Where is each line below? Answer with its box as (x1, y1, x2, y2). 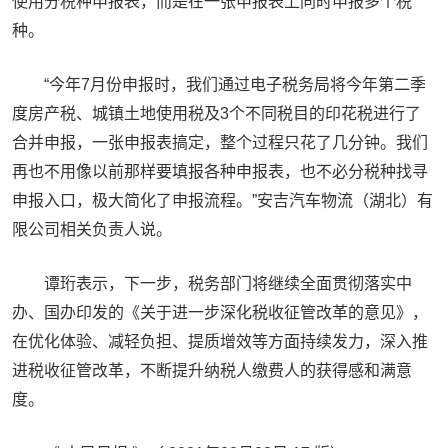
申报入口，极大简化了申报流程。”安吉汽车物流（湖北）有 (12, 192, 433, 209)
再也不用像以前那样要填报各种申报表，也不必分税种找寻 (12, 163, 428, 180)
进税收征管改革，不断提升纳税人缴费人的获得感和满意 (12, 362, 412, 379)
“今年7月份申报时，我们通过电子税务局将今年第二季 (44, 76, 426, 93)
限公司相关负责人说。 (12, 221, 172, 238)
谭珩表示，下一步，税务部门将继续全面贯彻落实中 (44, 275, 412, 292)
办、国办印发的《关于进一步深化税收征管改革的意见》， (12, 304, 428, 321)
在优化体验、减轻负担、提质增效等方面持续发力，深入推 (12, 333, 428, 350)
